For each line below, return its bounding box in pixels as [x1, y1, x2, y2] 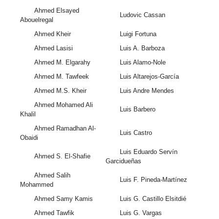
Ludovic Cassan [119, 11, 165, 19]
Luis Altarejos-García [119, 73, 179, 81]
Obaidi [20, 134, 39, 142]
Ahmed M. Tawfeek [34, 73, 89, 81]
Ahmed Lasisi [34, 44, 73, 52]
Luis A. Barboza [119, 44, 165, 52]
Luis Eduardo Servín [119, 148, 177, 156]
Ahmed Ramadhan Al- [34, 125, 96, 132]
